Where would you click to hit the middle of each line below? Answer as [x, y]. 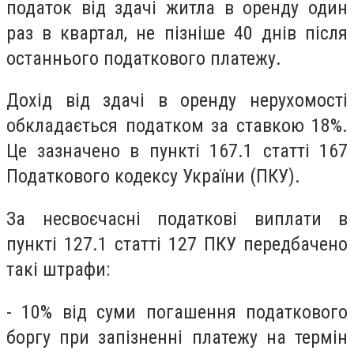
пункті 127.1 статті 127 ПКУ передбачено [177, 244]
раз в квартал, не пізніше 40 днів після [177, 33]
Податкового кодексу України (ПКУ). [153, 177]
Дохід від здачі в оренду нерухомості [177, 101]
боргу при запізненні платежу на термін [177, 337]
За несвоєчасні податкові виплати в [177, 218]
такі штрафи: [58, 269]
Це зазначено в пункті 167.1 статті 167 [177, 151]
